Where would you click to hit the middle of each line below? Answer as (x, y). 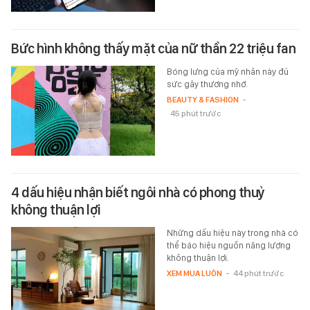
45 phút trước (195, 113)
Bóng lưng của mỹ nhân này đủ (227, 71)
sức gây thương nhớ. (207, 84)
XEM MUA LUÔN (194, 273)
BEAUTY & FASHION (202, 99)
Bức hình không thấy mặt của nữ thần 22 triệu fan (153, 48)
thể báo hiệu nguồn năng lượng (228, 245)
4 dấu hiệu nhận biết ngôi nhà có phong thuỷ (138, 192)
